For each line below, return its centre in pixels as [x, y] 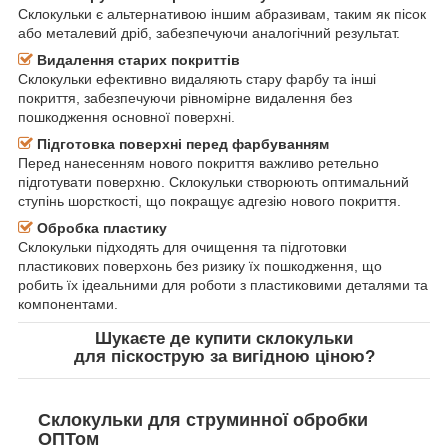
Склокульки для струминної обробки [203, 419]
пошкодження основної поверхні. [126, 116]
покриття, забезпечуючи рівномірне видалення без [185, 97]
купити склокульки [274, 338]
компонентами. [68, 303]
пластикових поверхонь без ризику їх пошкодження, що [200, 265]
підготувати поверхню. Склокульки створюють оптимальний [213, 181]
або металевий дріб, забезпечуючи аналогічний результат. [209, 32]
